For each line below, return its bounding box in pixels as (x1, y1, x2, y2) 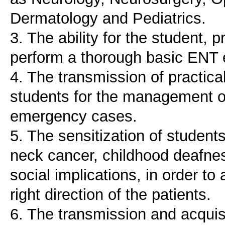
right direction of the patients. (10, 185, 211, 204)
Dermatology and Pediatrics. (10, 9, 206, 28)
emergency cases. (10, 107, 137, 126)
